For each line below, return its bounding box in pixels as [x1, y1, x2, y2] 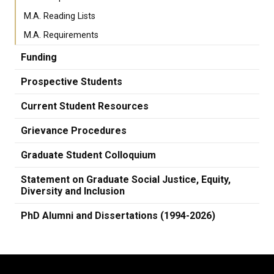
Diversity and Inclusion [21, 185, 125, 198]
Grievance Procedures [21, 125, 127, 137]
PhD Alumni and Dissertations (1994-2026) [21, 210, 215, 222]
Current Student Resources [21, 100, 149, 113]
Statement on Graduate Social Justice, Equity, [21, 174, 231, 186]
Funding [21, 51, 57, 64]
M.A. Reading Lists [24, 11, 95, 22]
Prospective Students [21, 76, 122, 88]
